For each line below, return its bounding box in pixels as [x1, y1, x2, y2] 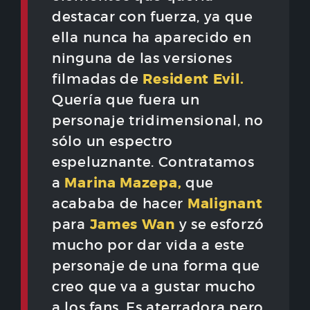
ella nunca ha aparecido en [52, 28, 252, 46]
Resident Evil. [143, 69, 244, 88]
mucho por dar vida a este [52, 236, 245, 253]
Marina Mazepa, [64, 173, 182, 192]
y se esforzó [174, 215, 264, 232]
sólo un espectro [52, 132, 174, 149]
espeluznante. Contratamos [52, 153, 255, 170]
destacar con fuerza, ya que [52, 8, 253, 25]
